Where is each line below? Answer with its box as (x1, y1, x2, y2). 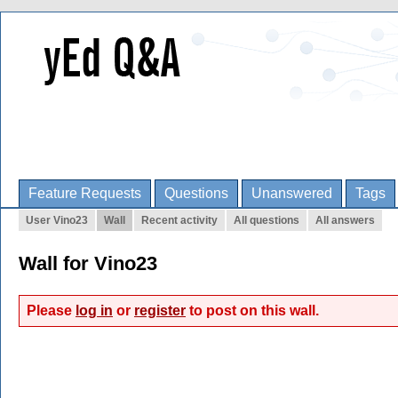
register (134, 303, 186, 318)
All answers (315, 214, 375, 227)
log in (76, 303, 113, 318)
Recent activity (141, 214, 218, 227)
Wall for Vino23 (19, 252, 157, 275)
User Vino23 (26, 214, 88, 227)
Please (27, 303, 76, 318)
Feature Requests (28, 186, 141, 201)
